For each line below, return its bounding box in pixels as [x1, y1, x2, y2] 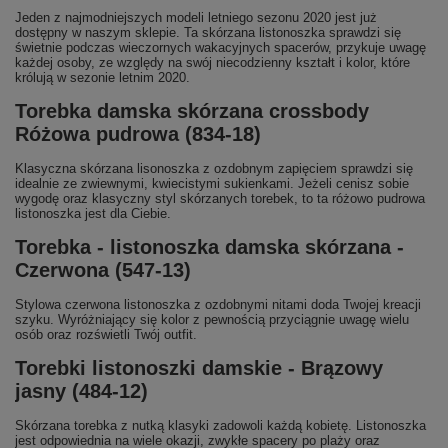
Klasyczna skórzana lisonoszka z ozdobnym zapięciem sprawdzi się [15, 160, 413, 176]
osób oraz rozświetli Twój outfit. [15, 326, 197, 342]
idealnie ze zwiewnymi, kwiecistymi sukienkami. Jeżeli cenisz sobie [15, 175, 409, 191]
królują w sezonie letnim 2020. [15, 69, 190, 85]
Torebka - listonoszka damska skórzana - [15, 235, 404, 258]
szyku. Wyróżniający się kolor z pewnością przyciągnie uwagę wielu [15, 311, 409, 327]
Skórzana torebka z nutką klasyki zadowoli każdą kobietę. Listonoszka [15, 417, 426, 433]
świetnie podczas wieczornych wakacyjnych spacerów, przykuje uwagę [15, 39, 426, 55]
